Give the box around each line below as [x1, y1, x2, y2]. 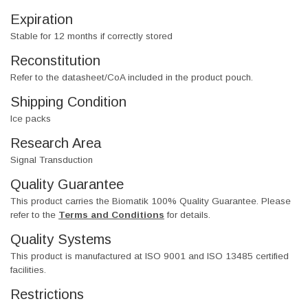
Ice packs [10, 113, 51, 124]
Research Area [10, 135, 101, 151]
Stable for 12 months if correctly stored [10, 31, 173, 42]
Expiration [10, 12, 73, 27]
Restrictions [10, 287, 84, 302]
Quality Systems [10, 232, 111, 247]
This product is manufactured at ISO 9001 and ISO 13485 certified [10, 251, 289, 262]
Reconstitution [10, 53, 100, 69]
